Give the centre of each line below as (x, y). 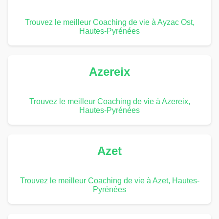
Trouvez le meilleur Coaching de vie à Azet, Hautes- (109, 180)
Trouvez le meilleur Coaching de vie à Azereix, (109, 101)
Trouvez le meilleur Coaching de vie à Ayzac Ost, (109, 22)
